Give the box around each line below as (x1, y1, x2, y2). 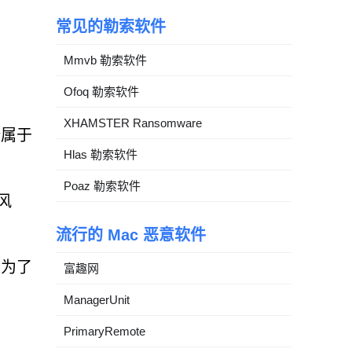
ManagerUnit (64, 293, 130, 306)
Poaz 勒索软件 (64, 179, 141, 192)
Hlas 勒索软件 (64, 148, 137, 161)
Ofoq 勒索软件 (64, 85, 139, 98)
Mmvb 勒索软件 (64, 53, 147, 67)
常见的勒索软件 (56, 18, 166, 35)
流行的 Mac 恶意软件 (56, 226, 206, 244)
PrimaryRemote (64, 324, 145, 338)
